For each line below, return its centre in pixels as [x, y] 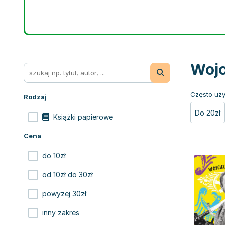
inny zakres [61, 213]
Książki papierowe [83, 117]
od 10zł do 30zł [68, 175]
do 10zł [54, 155]
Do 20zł [208, 113]
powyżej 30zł [64, 194]
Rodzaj [35, 97]
